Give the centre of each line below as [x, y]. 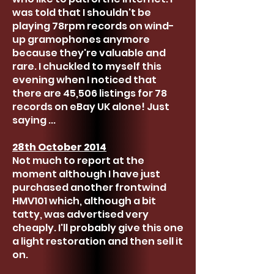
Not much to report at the [78, 161]
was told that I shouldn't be [82, 13]
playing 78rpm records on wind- [93, 26]
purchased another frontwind [89, 187]
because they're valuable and [89, 53]
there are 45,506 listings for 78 [90, 93]
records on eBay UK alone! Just [91, 107]
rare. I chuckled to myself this [87, 66]
